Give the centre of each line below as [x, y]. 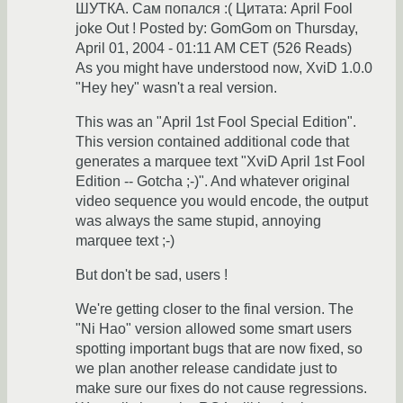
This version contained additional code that [212, 142]
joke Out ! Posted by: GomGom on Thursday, [217, 29]
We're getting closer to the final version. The [215, 309]
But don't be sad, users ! [152, 275]
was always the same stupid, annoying [198, 221]
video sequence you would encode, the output [222, 201]
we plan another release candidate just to [206, 369]
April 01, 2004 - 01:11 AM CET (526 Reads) [214, 49]
